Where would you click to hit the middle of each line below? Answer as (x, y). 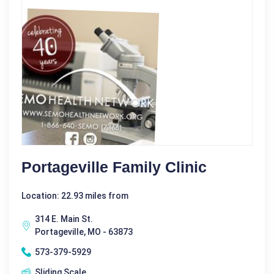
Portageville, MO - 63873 (84, 231)
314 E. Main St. (64, 219)
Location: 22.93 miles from (75, 195)
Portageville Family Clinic (114, 167)
